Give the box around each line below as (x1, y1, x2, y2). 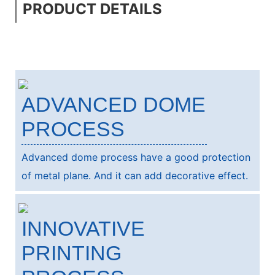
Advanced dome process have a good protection (21, 151, 250, 163)
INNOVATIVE (21, 217, 145, 240)
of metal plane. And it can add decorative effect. (21, 169, 248, 182)
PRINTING (21, 241, 122, 265)
